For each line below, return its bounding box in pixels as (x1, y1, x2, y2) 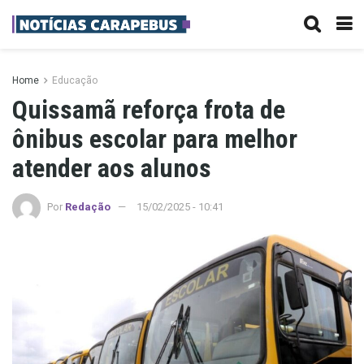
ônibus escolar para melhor (12, 123, 297, 154)
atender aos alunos (12, 153, 211, 184)
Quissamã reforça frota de (12, 94, 285, 125)
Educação (52, 75, 97, 86)
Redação (65, 200, 110, 213)
